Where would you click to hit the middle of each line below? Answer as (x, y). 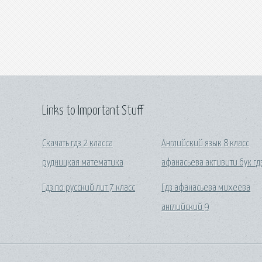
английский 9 (185, 207)
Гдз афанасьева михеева (206, 188)
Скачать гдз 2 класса (77, 144)
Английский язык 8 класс (206, 144)
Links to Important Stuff (92, 111)
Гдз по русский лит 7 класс (89, 188)
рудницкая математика (83, 163)
